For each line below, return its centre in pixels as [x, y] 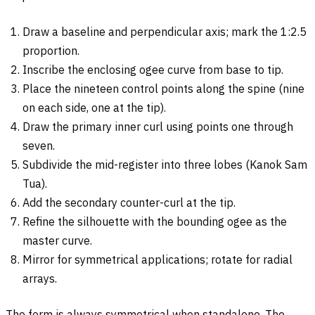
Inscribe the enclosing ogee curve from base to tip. [153, 70]
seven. [39, 146]
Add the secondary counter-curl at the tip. [129, 203]
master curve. [57, 241]
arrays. [40, 279]
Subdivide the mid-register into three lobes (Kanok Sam [165, 165]
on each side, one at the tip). [94, 108]
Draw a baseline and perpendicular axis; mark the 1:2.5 [165, 32]
